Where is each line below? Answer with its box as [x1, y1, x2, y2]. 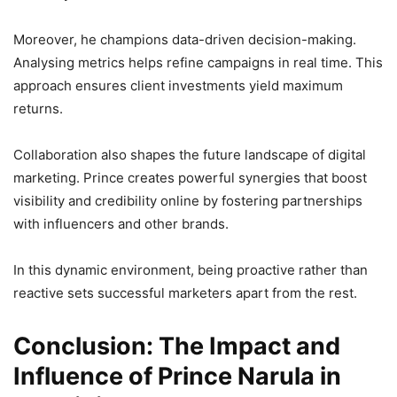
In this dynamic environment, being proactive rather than [13, 261, 368, 278]
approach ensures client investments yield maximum [13, 77, 343, 94]
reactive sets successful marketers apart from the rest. [13, 284, 357, 301]
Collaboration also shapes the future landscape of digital [13, 146, 366, 163]
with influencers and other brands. [13, 215, 229, 232]
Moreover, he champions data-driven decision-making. [13, 31, 356, 48]
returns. [13, 100, 63, 117]
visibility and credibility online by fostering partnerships [13, 192, 362, 209]
